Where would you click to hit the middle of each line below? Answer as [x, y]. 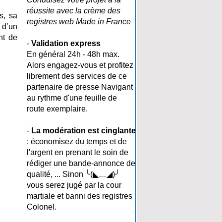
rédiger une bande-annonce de [81, 163]
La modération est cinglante [83, 131]
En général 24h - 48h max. [73, 54]
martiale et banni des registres [80, 196]
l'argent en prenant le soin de [78, 152]
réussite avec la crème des [74, 11]
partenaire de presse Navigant [80, 87]
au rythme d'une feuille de [72, 98]
